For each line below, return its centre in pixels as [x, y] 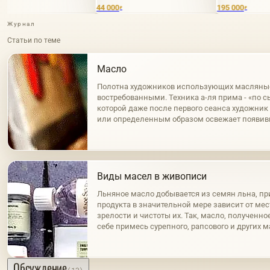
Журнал [21, 24]
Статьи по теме [34, 41]
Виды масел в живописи [152, 177]
